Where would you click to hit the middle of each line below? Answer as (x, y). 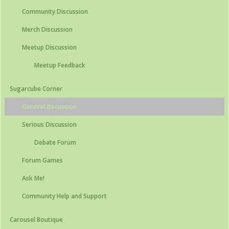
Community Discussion (55, 12)
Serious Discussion (49, 124)
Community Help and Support (64, 196)
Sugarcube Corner (36, 89)
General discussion (49, 107)
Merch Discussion (47, 29)
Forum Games (42, 160)
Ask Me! (33, 178)
